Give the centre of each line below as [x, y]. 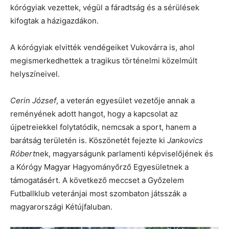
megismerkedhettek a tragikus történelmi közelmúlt [104, 60]
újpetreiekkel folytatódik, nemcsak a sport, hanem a [103, 127]
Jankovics [185, 140]
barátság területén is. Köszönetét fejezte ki [89, 140]
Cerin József [33, 100]
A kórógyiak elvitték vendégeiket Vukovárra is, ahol [102, 47]
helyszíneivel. [35, 74]
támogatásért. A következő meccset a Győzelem [97, 180]
